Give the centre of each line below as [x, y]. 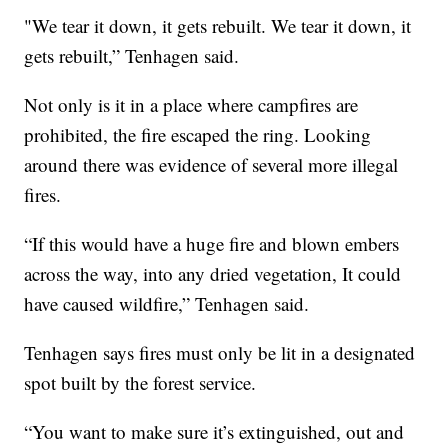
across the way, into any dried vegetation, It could [213, 274]
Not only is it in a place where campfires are [191, 105]
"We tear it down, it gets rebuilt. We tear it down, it [218, 26]
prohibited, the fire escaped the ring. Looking [198, 135]
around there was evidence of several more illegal [211, 165]
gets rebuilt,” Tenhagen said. [132, 56]
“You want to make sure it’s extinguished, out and [214, 432]
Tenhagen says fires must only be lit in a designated [220, 353]
